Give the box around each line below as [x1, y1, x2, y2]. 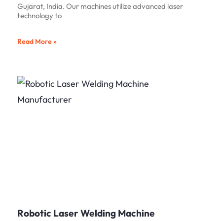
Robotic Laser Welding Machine [17, 207, 155, 220]
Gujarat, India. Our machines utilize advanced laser [17, 1, 183, 11]
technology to [17, 10, 62, 20]
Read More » [17, 37, 57, 46]
